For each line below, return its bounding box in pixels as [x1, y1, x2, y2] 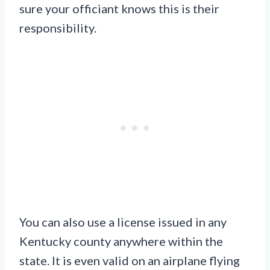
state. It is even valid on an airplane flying [19, 253, 240, 268]
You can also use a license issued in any [19, 214, 227, 229]
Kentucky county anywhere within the [19, 233, 223, 248]
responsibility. [19, 20, 96, 35]
